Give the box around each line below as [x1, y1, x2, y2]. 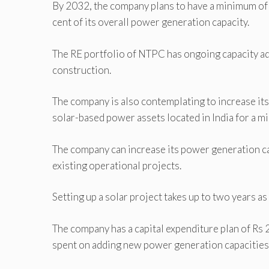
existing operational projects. [52, 159, 181, 172]
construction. [52, 63, 111, 76]
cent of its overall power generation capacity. [52, 16, 249, 29]
